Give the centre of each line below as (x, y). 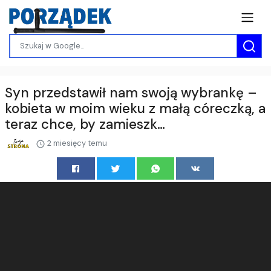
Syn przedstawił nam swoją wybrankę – (131, 93)
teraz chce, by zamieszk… (85, 124)
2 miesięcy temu (77, 143)
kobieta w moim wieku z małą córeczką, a (135, 108)
